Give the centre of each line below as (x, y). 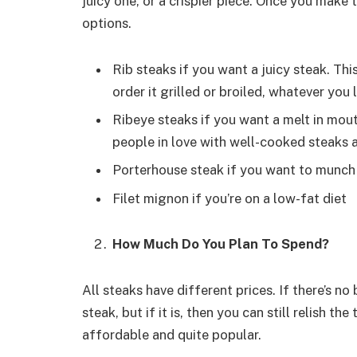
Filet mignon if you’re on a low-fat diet (229, 198)
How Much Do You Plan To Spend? (221, 244)
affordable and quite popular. (172, 335)
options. (107, 23)
